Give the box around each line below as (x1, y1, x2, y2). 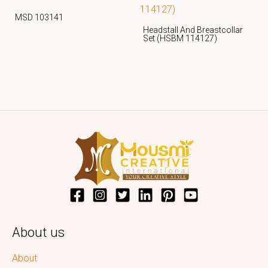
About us (12, 225, 65, 240)
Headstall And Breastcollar (143, 25, 243, 35)
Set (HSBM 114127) (143, 33, 217, 43)
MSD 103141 (15, 12, 63, 22)
